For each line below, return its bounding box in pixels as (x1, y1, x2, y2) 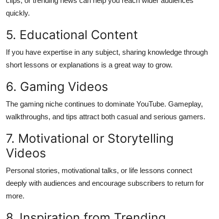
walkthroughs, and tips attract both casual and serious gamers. (6, 112, 205, 121)
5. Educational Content (6, 27, 138, 42)
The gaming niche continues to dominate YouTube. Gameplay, (6, 99, 203, 108)
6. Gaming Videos (6, 79, 108, 94)
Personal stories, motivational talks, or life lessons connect (6, 166, 192, 175)
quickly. (6, 8, 30, 17)
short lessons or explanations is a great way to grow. (6, 60, 173, 69)
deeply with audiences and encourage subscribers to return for (6, 178, 204, 187)
